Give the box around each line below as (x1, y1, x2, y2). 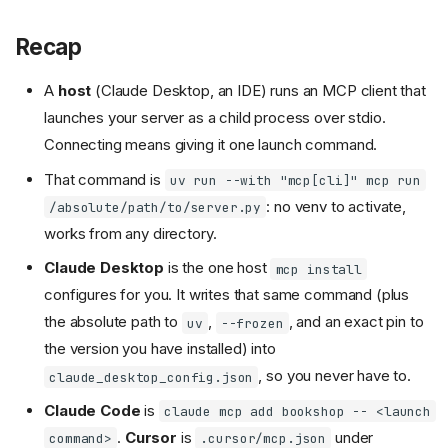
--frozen (220, 314, 284, 332)
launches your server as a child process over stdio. (44, 108, 386, 128)
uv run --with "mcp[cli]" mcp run (169, 171, 422, 189)
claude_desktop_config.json (49, 368, 254, 386)
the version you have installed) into (44, 339, 276, 359)
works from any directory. (44, 223, 217, 243)
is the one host (164, 258, 271, 278)
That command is (44, 169, 165, 189)
